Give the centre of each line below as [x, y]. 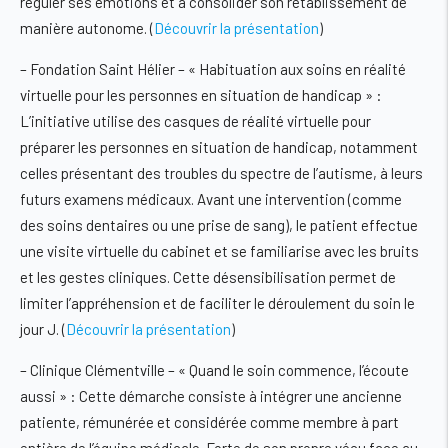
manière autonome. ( [87, 28]
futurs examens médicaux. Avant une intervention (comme [211, 199]
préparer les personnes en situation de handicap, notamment [219, 147]
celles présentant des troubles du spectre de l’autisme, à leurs [221, 173]
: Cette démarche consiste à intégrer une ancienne [234, 396]
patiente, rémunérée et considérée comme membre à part [209, 422]
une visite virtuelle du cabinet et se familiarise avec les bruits [219, 251]
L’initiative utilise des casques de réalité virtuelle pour [195, 121]
